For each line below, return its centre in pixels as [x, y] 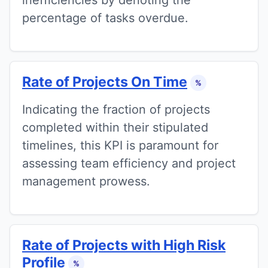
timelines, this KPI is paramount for [120, 145]
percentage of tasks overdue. [105, 18]
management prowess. [86, 181]
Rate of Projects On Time [105, 82]
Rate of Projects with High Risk [124, 245]
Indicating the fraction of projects [116, 109]
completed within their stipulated [115, 127]
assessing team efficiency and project [129, 163]
